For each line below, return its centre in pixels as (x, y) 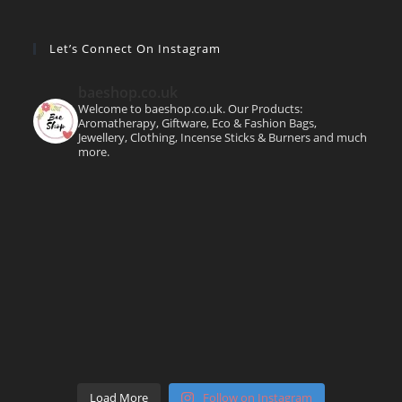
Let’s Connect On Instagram (135, 48)
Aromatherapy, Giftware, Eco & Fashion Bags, (198, 122)
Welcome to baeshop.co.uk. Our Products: (191, 108)
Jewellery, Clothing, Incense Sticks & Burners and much (223, 137)
